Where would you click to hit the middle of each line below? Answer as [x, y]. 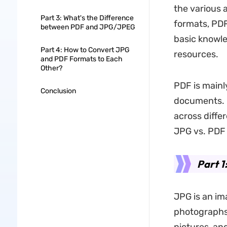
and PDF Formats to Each [81, 59]
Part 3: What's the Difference [87, 18]
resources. [198, 54]
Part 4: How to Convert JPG [85, 50]
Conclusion [58, 91]
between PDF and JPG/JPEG [88, 27]
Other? [51, 68]
